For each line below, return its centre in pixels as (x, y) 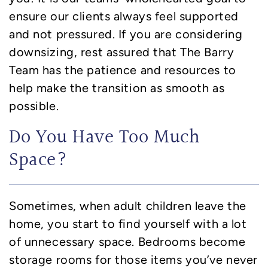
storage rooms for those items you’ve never (133, 259)
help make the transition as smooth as (117, 88)
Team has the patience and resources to (123, 70)
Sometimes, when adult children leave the (128, 205)
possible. (34, 106)
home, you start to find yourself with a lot (128, 223)
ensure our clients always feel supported (124, 16)
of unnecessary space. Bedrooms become (127, 241)
